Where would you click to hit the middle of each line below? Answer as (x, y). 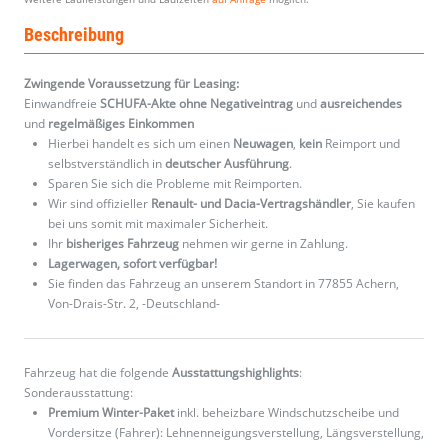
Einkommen (161, 124)
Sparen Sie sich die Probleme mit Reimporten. (175, 184)
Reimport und (361, 144)
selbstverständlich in (106, 164)
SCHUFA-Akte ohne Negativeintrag (196, 104)
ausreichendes (361, 104)
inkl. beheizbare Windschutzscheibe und (286, 413)
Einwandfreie (62, 104)
